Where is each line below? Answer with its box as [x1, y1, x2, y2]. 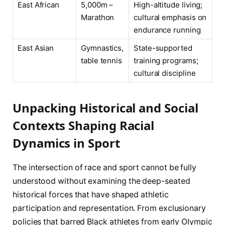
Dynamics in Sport [13, 135, 120, 152]
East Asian [18, 43, 54, 53]
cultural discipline [134, 68, 196, 78]
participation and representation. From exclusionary [13, 203, 206, 213]
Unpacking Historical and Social [13, 99, 198, 117]
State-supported [134, 43, 192, 53]
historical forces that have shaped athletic [13, 190, 169, 200]
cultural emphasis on [134, 13, 207, 23]
